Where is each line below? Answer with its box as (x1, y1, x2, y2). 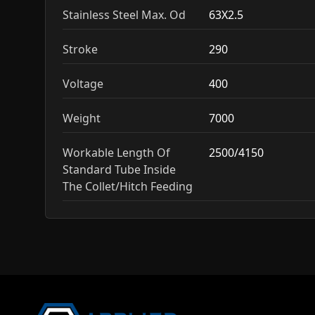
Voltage (63, 76, 103, 91)
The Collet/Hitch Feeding (63, 179, 193, 194)
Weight (63, 110, 101, 126)
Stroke (63, 41, 98, 57)
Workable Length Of (63, 145, 170, 160)
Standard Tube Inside (63, 162, 176, 177)
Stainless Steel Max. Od (63, 7, 186, 22)
